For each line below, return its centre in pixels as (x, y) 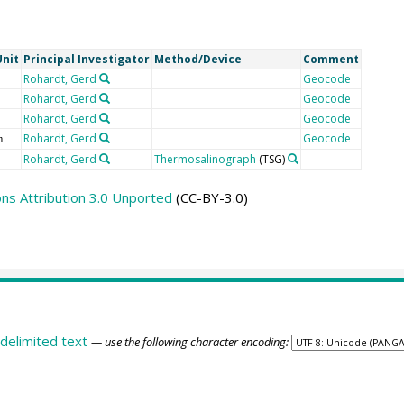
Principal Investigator (86, 60)
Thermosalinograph (205, 160)
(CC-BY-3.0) (210, 198)
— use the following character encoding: (189, 341)
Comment (331, 60)
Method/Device (197, 60)
